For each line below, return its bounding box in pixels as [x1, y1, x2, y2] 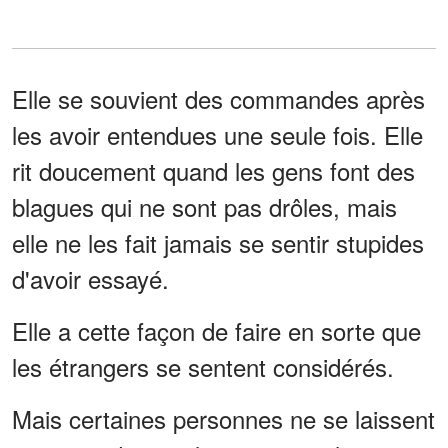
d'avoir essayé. [12, 260, 169, 296]
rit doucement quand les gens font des [12, 152, 415, 188]
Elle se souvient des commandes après [12, 80, 425, 116]
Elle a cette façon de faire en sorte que [12, 312, 421, 348]
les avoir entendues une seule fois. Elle [12, 116, 423, 152]
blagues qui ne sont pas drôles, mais [12, 188, 397, 224]
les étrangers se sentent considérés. [12, 348, 394, 384]
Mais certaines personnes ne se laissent [12, 400, 435, 436]
